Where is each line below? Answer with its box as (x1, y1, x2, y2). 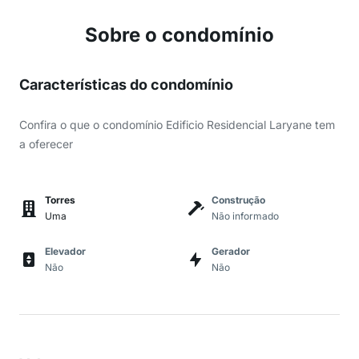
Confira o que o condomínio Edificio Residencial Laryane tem (19, 118, 335, 131)
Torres (45, 194, 75, 206)
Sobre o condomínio (85, 23, 274, 46)
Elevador (45, 245, 86, 257)
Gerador (212, 245, 250, 257)
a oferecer (19, 137, 73, 151)
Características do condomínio (19, 76, 233, 93)
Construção (212, 194, 265, 206)
